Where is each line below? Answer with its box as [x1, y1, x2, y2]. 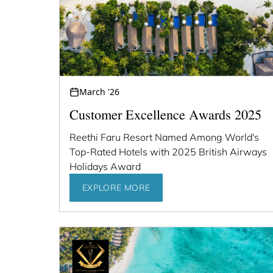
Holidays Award [69, 160, 141, 173]
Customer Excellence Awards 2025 [69, 107, 261, 126]
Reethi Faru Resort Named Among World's [69, 131, 259, 144]
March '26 [79, 86, 119, 98]
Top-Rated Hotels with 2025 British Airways [69, 146, 267, 158]
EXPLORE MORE [82, 182, 151, 194]
